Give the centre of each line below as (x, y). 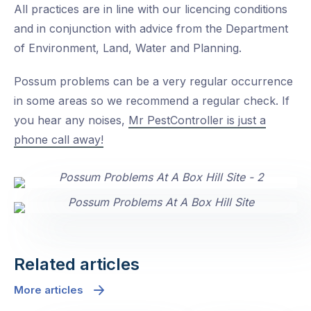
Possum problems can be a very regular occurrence (153, 82)
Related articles (77, 264)
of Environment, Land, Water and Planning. (128, 48)
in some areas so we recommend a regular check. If (152, 101)
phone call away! (59, 140)
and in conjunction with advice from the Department (151, 29)
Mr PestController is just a (197, 120)
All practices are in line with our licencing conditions (151, 9)
